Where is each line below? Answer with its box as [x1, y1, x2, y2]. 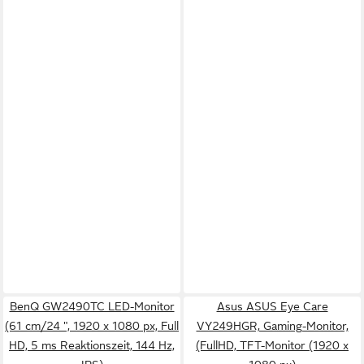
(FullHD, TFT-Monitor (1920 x [196, 339, 349, 352]
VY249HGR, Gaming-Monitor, [196, 319, 349, 332]
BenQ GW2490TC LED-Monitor [9, 300, 175, 313]
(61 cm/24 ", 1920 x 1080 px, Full [5, 319, 179, 332]
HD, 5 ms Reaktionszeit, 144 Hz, [9, 339, 175, 352]
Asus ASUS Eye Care [216, 300, 328, 313]
